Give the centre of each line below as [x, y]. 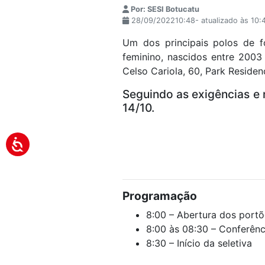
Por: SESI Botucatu [164, 9]
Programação [160, 196]
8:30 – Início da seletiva [199, 243]
